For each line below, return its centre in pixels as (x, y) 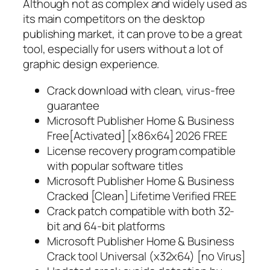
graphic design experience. (91, 64)
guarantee (74, 105)
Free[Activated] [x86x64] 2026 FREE (137, 135)
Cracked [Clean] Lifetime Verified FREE (142, 196)
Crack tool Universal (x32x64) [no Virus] (146, 256)
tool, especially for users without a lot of (123, 49)
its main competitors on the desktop (114, 19)
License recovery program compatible (141, 150)
